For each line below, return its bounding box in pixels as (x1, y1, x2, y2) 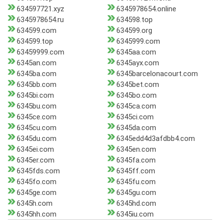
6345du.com (17, 134, 56, 143)
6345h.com (17, 199, 53, 208)
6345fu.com (116, 177, 156, 187)
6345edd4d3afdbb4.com (116, 134, 195, 143)
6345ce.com (17, 112, 56, 122)
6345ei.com (17, 145, 54, 154)
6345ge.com (17, 188, 56, 197)
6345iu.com (116, 210, 154, 219)
